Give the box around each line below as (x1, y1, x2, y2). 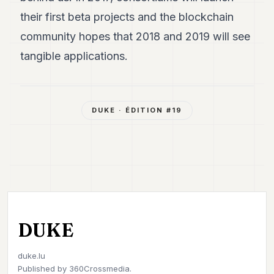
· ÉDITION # (116, 106, 172, 114)
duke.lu (18, 251, 45, 261)
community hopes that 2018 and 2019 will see (20, 30, 251, 43)
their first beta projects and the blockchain (20, 10, 234, 23)
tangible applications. (20, 50, 128, 62)
